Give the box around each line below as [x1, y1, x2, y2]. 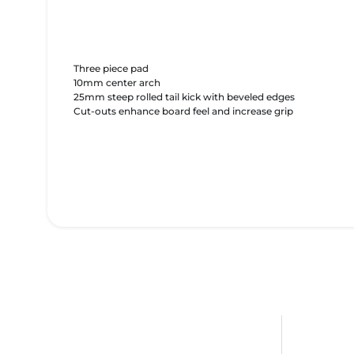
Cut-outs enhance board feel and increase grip [73, 104, 293, 117]
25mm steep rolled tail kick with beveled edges [73, 90, 295, 103]
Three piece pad [73, 62, 149, 74]
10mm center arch [73, 76, 160, 88]
